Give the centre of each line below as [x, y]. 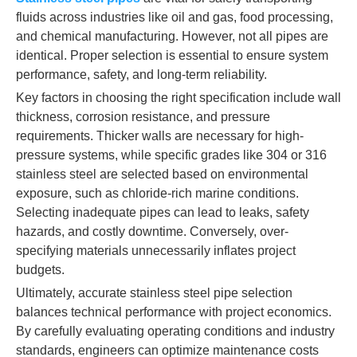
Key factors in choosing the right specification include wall [178, 98]
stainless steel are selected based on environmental [162, 174]
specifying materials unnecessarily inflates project [156, 251]
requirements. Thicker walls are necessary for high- [160, 136]
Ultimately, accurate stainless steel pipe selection [154, 293]
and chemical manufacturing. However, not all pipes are [172, 36]
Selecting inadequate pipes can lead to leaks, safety [163, 212]
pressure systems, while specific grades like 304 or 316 [171, 155]
